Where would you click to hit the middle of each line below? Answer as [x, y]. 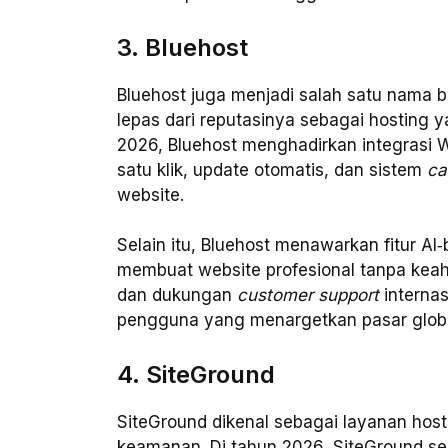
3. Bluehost [182, 47]
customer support [308, 295]
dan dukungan [177, 295]
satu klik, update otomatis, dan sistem [272, 169]
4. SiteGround [196, 374]
